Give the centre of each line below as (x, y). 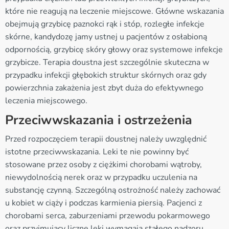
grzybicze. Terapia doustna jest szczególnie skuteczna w (107, 62)
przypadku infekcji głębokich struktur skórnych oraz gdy (106, 75)
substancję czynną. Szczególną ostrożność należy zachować (113, 190)
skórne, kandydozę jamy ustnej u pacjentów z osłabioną (106, 37)
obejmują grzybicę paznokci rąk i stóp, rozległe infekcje (105, 24)
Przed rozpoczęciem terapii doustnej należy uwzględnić (106, 139)
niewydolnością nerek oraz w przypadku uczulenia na (101, 177)
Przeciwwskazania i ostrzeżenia (99, 120)
